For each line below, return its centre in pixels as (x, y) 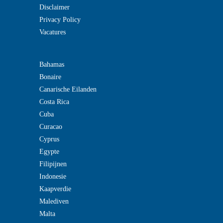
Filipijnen (53, 164)
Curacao (51, 127)
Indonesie (53, 176)
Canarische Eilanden (68, 89)
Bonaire (50, 77)
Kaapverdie (55, 189)
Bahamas (52, 64)
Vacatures (52, 32)
